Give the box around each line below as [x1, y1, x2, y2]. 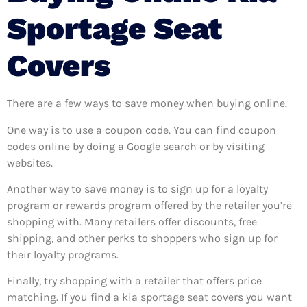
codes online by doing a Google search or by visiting [7, 139, 265, 153]
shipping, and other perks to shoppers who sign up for [7, 232, 278, 245]
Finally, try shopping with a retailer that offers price [7, 274, 262, 288]
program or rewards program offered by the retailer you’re [7, 199, 292, 212]
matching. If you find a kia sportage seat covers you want [7, 291, 292, 304]
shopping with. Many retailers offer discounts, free [7, 215, 257, 229]
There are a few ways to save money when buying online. [7, 97, 290, 110]
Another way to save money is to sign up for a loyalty [7, 182, 268, 196]
